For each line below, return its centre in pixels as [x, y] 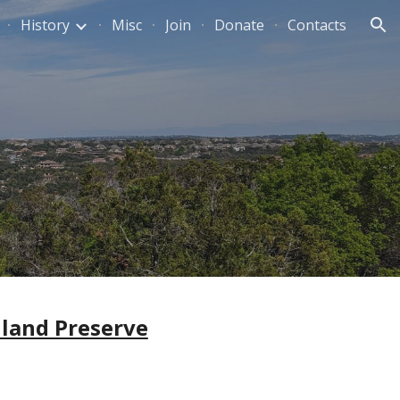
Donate [239, 25]
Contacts [317, 25]
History [45, 25]
